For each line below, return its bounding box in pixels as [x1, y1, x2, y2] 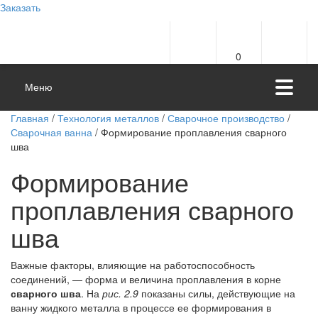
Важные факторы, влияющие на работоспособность [11, 258, 255, 272]
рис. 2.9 [102, 286, 138, 300]
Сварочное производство [168, 111, 285, 125]
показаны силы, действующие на [138, 286, 295, 300]
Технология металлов [57, 111, 159, 125]
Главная [11, 111, 49, 125]
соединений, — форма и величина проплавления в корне [11, 272, 281, 286]
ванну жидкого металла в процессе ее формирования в [11, 300, 271, 314]
